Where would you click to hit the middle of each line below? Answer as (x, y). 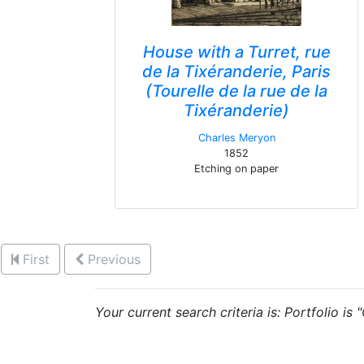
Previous (114, 259)
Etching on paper (236, 169)
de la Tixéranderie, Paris (236, 71)
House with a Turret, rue (236, 52)
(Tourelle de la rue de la (236, 91)
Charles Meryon (236, 138)
